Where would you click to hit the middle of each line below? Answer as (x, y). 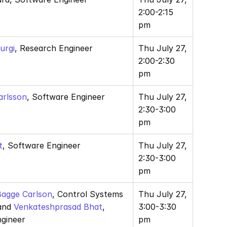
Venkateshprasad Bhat (58, 207)
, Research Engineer (54, 48)
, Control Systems (88, 194)
